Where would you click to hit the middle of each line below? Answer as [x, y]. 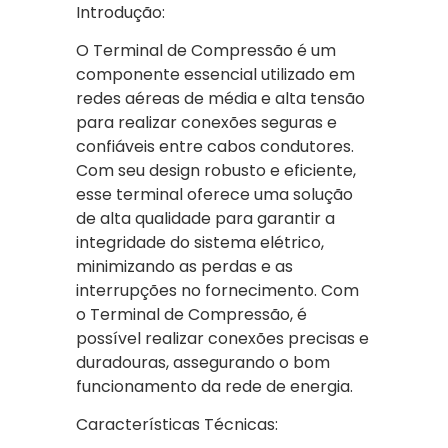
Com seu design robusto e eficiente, [216, 171]
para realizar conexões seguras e [206, 123]
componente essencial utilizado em [215, 75]
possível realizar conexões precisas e [222, 339]
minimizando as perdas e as [184, 267]
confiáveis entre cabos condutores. [215, 147]
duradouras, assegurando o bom [203, 363]
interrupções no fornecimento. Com [217, 291]
